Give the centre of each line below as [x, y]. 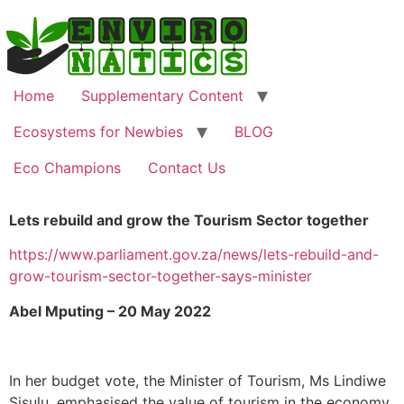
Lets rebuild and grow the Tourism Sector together [189, 220]
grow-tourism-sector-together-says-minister [161, 276]
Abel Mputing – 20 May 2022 [110, 311]
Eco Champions [67, 168]
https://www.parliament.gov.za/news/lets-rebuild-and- [194, 255]
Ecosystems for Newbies [98, 132]
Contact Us [187, 168]
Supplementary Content [162, 96]
